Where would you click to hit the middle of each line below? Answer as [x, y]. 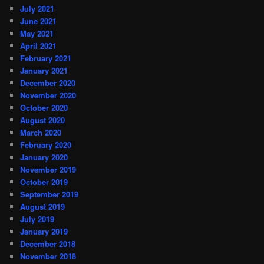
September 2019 [49, 194]
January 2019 [44, 232]
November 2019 [48, 170]
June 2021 [39, 21]
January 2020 [44, 157]
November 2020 [48, 95]
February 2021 [46, 58]
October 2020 [44, 108]
